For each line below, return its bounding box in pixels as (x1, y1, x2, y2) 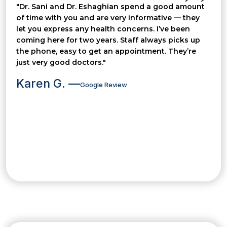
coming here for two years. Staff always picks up (16, 35, 200, 45)
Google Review (80, 81, 127, 89)
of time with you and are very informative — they (16, 13, 200, 23)
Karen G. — (16, 77, 80, 91)
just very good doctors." (16, 58, 106, 67)
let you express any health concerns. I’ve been (16, 24, 190, 34)
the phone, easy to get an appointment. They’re (16, 47, 196, 56)
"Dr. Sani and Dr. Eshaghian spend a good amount (16, 2, 205, 12)
